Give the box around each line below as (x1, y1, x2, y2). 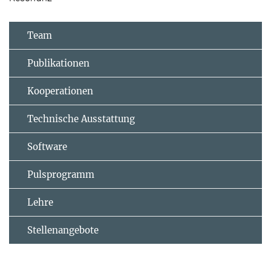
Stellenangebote (27, 224, 99, 236)
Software (27, 140, 67, 152)
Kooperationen (27, 85, 93, 97)
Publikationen (27, 57, 90, 69)
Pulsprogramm (27, 168, 94, 180)
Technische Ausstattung (27, 113, 135, 125)
